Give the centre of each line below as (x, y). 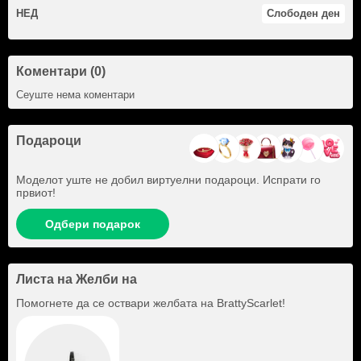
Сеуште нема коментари (75, 95)
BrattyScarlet (249, 303)
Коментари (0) (61, 72)
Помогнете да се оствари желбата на (116, 303)
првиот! (36, 193)
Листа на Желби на (77, 280)
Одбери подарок (93, 224)
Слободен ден (303, 14)
